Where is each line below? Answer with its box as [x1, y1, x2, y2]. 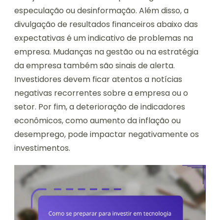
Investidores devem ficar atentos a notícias [14, 74, 182, 85]
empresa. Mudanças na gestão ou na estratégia [14, 46, 198, 58]
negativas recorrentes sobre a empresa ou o [14, 87, 188, 99]
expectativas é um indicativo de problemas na [14, 32, 193, 44]
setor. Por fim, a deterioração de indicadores [14, 101, 185, 113]
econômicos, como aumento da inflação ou [14, 115, 181, 127]
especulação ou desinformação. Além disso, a [14, 5, 189, 17]
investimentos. [14, 142, 70, 154]
